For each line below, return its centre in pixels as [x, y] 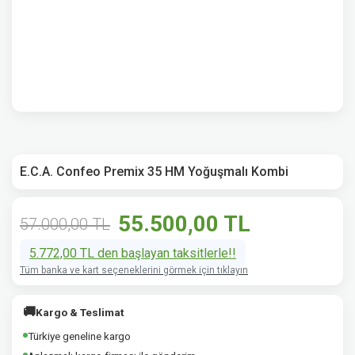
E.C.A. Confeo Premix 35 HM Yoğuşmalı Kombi [154, 172]
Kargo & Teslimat [80, 312]
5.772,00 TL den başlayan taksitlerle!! [133, 253]
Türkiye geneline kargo [79, 336]
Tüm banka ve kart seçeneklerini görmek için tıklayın [134, 270]
